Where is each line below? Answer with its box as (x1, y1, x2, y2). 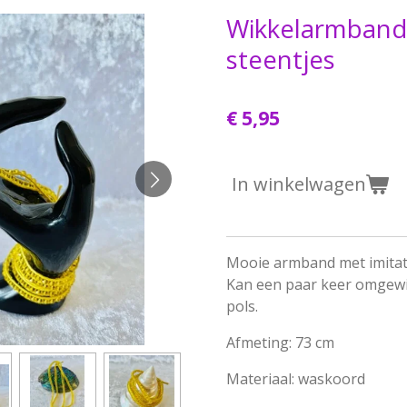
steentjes (226, 42, 335, 76)
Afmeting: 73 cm (226, 332, 334, 352)
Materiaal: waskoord (226, 368, 365, 389)
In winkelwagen (232, 171, 366, 196)
